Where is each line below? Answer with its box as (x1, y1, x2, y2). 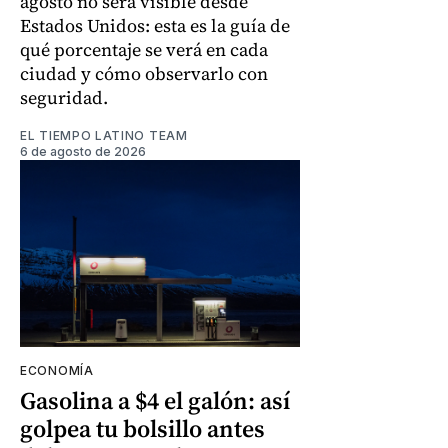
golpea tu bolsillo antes (20, 411, 265, 445)
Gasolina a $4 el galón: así (20, 383, 290, 417)
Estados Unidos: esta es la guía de (20, 12, 290, 38)
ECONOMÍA (20, 362, 94, 378)
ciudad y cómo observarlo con (20, 60, 268, 86)
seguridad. (20, 84, 108, 110)
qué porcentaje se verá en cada (20, 36, 268, 62)
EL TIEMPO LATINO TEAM (20, 127, 188, 143)
